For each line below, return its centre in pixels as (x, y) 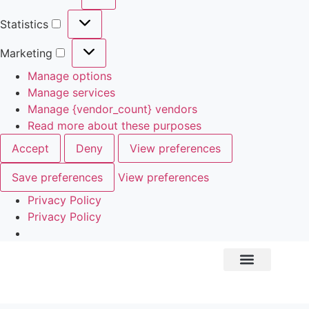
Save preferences (57, 177)
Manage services (71, 92)
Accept (30, 148)
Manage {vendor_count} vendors (112, 109)
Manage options (70, 76)
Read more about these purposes (114, 125)
